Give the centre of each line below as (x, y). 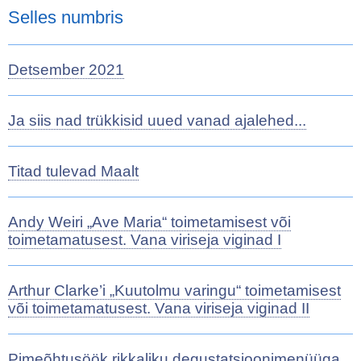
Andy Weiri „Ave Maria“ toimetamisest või (149, 222)
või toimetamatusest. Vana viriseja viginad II (159, 309)
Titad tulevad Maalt (73, 172)
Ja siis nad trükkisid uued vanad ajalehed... (157, 121)
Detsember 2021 (66, 70)
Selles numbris (66, 18)
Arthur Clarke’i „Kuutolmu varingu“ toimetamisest (174, 291)
